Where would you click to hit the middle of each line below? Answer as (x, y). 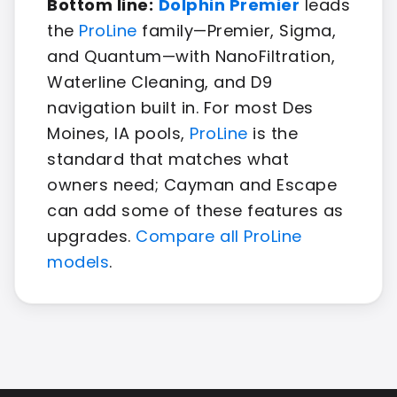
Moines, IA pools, (118, 134)
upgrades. (91, 237)
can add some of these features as (195, 211)
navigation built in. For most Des (180, 108)
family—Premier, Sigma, (236, 31)
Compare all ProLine (219, 237)
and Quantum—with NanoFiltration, (191, 57)
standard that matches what (168, 160)
